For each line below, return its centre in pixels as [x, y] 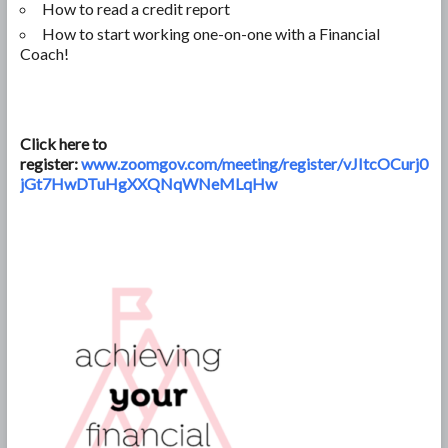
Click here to [63, 143]
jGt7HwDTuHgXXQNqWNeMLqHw [148, 183]
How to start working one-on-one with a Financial [210, 33]
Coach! [44, 53]
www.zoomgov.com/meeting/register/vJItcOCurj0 [254, 163]
